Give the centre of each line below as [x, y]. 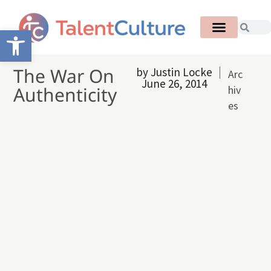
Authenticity [65, 95]
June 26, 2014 [175, 84]
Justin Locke [181, 72]
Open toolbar [36, 36]
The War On [64, 76]
